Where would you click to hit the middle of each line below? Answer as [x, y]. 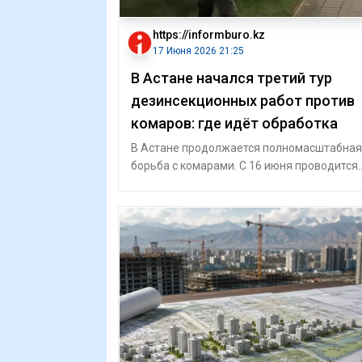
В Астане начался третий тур [232, 78]
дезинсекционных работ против [243, 101]
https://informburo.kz [209, 35]
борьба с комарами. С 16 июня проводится [244, 166]
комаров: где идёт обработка [234, 123]
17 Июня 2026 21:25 [198, 51]
